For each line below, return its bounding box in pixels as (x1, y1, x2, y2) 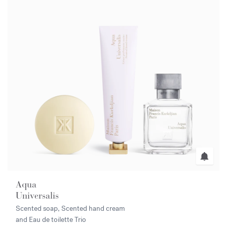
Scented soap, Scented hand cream (16, 204, 126, 214)
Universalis (16, 190, 59, 202)
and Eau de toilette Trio (16, 215, 87, 225)
